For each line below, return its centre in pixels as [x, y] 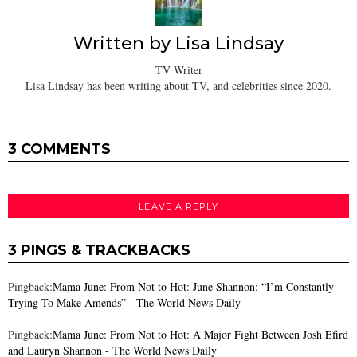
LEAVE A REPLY [178, 206]
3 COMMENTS [59, 149]
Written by [124, 44]
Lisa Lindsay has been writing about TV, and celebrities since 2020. [178, 85]
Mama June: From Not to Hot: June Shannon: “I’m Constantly [193, 287]
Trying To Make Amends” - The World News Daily [124, 303]
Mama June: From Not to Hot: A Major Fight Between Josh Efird [200, 335]
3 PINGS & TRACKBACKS [99, 251]
